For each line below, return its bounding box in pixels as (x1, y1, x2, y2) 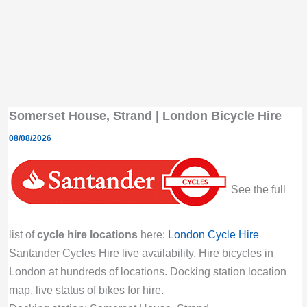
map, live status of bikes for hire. (8, 283, 164, 296)
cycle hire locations (36, 228, 138, 241)
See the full (228, 183, 286, 196)
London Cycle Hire (167, 228, 259, 241)
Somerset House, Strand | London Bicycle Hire (8, 108, 282, 123)
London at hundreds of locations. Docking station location (8, 265, 286, 278)
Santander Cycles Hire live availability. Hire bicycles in (8, 246, 273, 259)
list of (8, 228, 37, 241)
